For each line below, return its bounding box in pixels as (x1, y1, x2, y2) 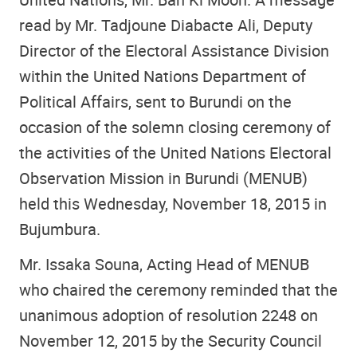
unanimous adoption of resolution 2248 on (19, 304, 318, 327)
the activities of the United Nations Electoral (19, 141, 331, 163)
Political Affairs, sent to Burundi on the (19, 90, 292, 112)
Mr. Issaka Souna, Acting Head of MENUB (19, 253, 309, 276)
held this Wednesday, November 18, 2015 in (19, 192, 327, 214)
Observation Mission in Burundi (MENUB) (19, 167, 308, 189)
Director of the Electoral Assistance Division (19, 39, 329, 61)
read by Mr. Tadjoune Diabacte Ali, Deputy (19, 14, 312, 36)
